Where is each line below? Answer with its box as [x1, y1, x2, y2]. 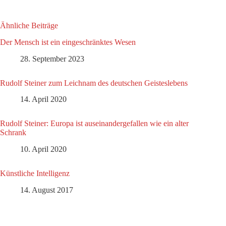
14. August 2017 [20, 185, 73, 194]
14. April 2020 [20, 95, 67, 104]
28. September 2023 [20, 54, 84, 63]
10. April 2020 [20, 145, 67, 154]
